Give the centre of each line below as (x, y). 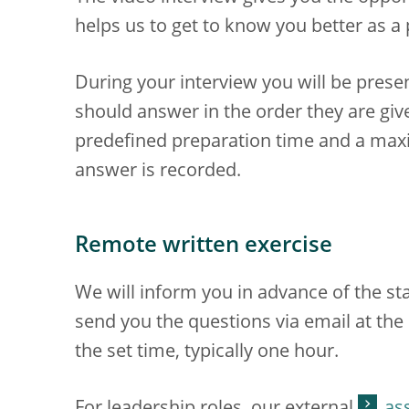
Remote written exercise (204, 246)
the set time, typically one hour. (207, 352)
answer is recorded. (158, 172)
